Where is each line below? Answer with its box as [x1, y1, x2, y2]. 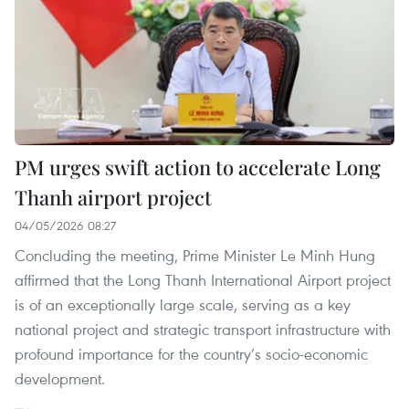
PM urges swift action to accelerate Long [15, 153, 381, 182]
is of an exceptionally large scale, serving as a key [15, 294, 351, 316]
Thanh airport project [15, 184, 212, 212]
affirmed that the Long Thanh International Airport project [15, 269, 391, 291]
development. [15, 368, 105, 390]
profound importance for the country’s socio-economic [15, 343, 368, 365]
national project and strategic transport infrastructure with [15, 319, 391, 341]
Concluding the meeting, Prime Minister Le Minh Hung [15, 245, 375, 267]
